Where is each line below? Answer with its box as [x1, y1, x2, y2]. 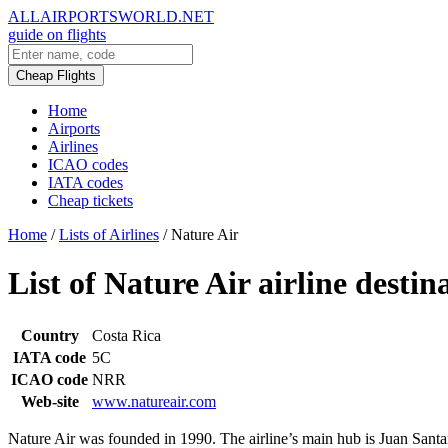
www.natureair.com [92, 392, 216, 410]
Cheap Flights [16, 68, 96, 83]
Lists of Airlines [59, 226, 159, 243]
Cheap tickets [48, 192, 133, 209]
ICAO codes [48, 156, 128, 173]
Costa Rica [92, 326, 161, 344]
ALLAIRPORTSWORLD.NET [8, 8, 214, 25]
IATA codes [48, 174, 123, 191]
